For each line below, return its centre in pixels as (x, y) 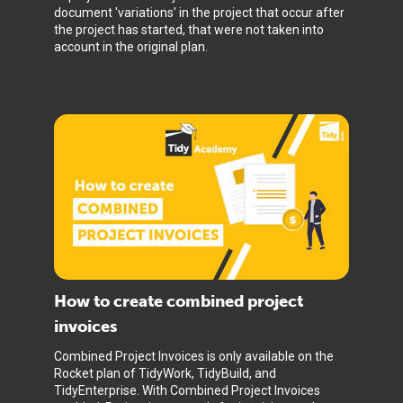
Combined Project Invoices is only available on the (194, 356)
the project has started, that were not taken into (189, 30)
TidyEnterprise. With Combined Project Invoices (187, 390)
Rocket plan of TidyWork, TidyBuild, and (165, 373)
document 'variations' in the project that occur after (199, 13)
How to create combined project (179, 301)
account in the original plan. (131, 47)
